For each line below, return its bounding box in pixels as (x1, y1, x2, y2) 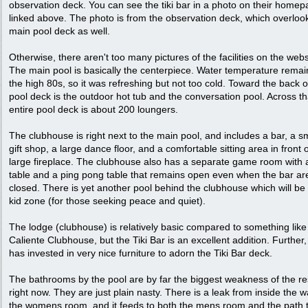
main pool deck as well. (9, 25, 110, 36)
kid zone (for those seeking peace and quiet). (9, 195, 206, 206)
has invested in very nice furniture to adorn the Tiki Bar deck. (9, 247, 272, 258)
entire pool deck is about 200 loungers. (9, 104, 178, 115)
